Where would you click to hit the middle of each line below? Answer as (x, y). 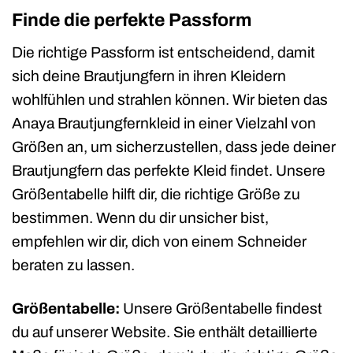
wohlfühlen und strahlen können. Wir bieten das (170, 99)
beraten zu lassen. (73, 265)
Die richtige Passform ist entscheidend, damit (163, 52)
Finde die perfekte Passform (132, 20)
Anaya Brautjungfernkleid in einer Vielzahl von (164, 123)
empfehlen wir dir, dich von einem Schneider (159, 241)
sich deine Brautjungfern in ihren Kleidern (149, 76)
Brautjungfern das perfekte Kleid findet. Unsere (169, 170)
